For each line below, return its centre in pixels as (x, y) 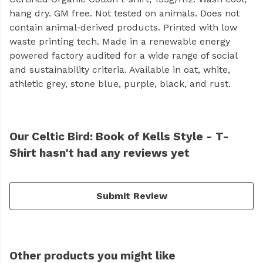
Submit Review (131, 196)
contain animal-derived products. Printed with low (123, 28)
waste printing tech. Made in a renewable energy (120, 42)
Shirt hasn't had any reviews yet (100, 153)
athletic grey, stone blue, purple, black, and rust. (120, 84)
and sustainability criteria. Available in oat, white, (120, 70)
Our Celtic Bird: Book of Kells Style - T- (119, 137)
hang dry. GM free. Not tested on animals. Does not (124, 14)
